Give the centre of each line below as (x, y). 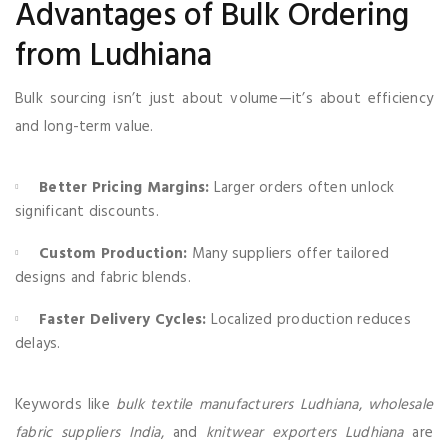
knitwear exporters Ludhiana (304, 432)
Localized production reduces (308, 319)
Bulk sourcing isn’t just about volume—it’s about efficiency (224, 98)
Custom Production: (113, 253)
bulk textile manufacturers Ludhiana (237, 404)
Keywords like (65, 404)
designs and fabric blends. (103, 277)
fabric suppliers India (88, 432)
